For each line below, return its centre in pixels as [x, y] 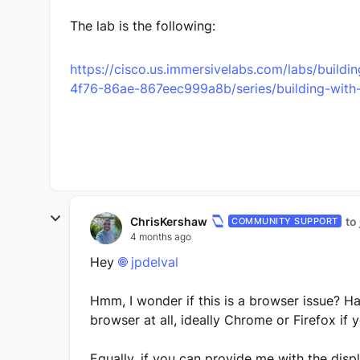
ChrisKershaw [169, 221]
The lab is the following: [145, 26]
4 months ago [161, 236]
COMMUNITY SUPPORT [285, 221]
